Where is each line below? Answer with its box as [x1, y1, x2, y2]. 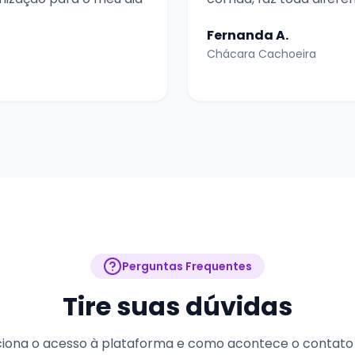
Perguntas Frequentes [122, 258, 252, 274]
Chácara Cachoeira [207, 46, 316, 63]
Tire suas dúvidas [63, 288, 292, 325]
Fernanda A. [207, 26, 288, 45]
